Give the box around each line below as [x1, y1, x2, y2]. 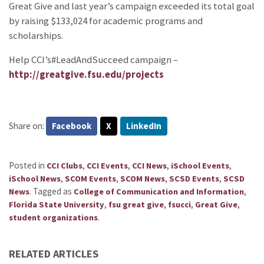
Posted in [9, 160, 47, 171]
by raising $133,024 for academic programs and [9, 14, 203, 27]
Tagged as [33, 186, 74, 197]
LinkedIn [126, 120, 161, 131]
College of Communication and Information [74, 186, 244, 197]
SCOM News [120, 173, 165, 184]
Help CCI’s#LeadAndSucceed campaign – [9, 54, 178, 67]
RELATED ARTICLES [9, 247, 98, 261]
